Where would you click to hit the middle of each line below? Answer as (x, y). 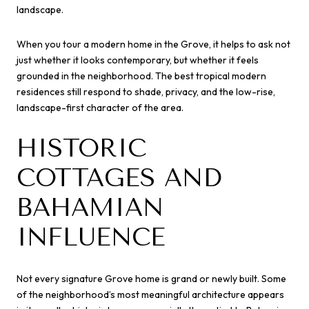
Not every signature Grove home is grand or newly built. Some (151, 278)
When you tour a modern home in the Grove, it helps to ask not (153, 44)
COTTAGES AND (119, 178)
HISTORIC (81, 149)
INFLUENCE (91, 238)
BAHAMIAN (90, 208)
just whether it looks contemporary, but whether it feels (138, 60)
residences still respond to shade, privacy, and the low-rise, (146, 91)
